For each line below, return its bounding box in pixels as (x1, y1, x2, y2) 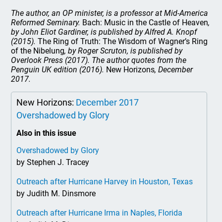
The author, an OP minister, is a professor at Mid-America (11, 8, 209, 18)
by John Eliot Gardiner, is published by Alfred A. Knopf (11, 27, 197, 37)
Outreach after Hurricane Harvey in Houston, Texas (16, 177, 193, 186)
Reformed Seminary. (11, 18, 83, 27)
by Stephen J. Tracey (16, 158, 90, 167)
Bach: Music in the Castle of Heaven (82, 18, 209, 27)
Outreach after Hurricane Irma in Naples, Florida (16, 208, 183, 218)
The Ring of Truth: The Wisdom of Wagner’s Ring (38, 37, 208, 46)
